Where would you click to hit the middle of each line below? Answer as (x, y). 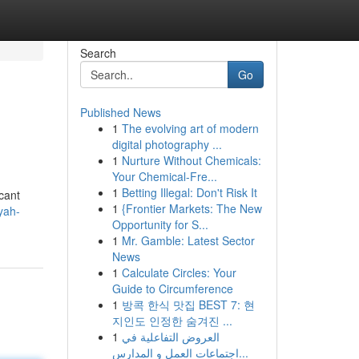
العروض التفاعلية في (170, 337)
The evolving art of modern (190, 128)
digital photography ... (167, 144)
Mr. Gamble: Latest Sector (188, 240)
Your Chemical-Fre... (164, 176)
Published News (120, 112)
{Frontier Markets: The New (192, 208)
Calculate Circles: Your (179, 272)
